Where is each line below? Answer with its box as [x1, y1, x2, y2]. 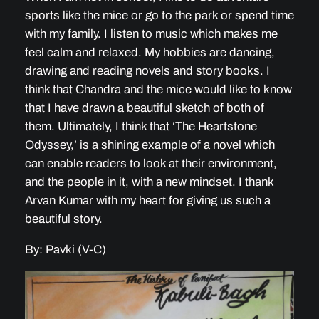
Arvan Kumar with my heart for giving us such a [24, 194, 271, 208]
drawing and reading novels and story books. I [24, 64, 270, 78]
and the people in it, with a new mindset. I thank [24, 175, 273, 189]
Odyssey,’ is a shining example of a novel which [24, 138, 275, 152]
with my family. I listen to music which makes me [24, 27, 278, 41]
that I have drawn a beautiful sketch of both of [24, 101, 264, 115]
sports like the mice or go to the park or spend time [24, 9, 294, 23]
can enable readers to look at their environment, [24, 157, 277, 171]
